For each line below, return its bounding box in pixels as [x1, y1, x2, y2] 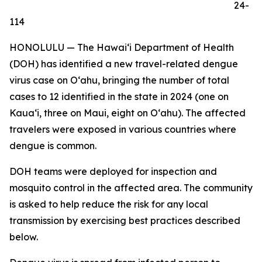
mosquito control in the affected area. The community [9, 182, 253, 194]
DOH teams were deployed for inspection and [9, 166, 217, 177]
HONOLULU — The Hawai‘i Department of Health [9, 42, 234, 53]
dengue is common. [9, 140, 96, 151]
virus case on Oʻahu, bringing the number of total [9, 74, 229, 86]
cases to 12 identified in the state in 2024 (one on [9, 91, 229, 102]
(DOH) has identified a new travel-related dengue [9, 58, 238, 70]
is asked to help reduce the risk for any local [9, 198, 208, 210]
